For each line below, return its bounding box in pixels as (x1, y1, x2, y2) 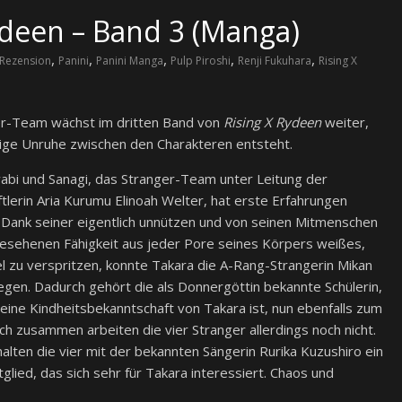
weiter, (321, 113, 369, 132)
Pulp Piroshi (170, 53, 231, 69)
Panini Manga (96, 53, 163, 69)
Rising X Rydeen (223, 113, 321, 132)
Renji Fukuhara (238, 53, 311, 69)
